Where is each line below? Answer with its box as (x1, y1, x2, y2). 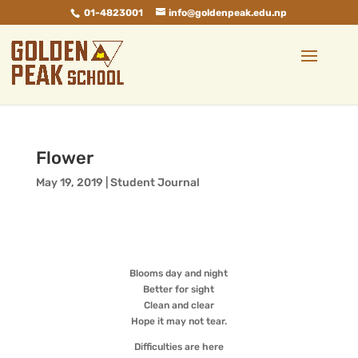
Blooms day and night (129, 268, 229, 279)
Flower (35, 147, 93, 169)
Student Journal (109, 176, 200, 189)
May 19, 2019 (35, 176, 103, 189)
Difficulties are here (133, 341, 224, 352)
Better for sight (143, 284, 215, 295)
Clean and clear (143, 300, 214, 311)
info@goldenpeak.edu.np (169, 7, 288, 18)
